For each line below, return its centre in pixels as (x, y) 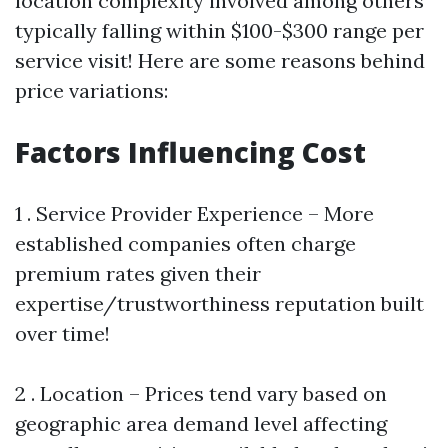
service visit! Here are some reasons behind (220, 61)
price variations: (91, 91)
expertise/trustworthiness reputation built (219, 304)
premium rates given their (138, 274)
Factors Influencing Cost (190, 152)
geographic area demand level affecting (201, 424)
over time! (62, 334)
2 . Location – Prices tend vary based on (201, 394)
